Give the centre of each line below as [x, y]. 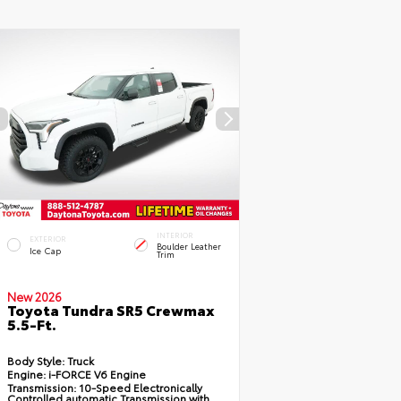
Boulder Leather [188, 245]
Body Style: [35, 361]
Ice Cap [45, 250]
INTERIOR [175, 235]
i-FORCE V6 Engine [95, 374]
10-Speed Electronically [140, 388]
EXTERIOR [47, 239]
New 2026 [34, 296]
